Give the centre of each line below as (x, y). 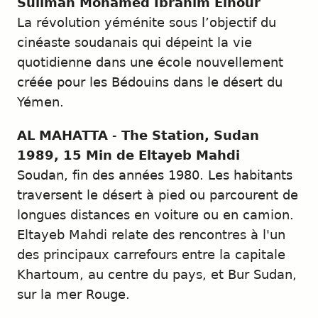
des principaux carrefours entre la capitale (151, 255)
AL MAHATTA (62, 136)
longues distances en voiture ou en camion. (155, 215)
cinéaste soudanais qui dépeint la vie (135, 43)
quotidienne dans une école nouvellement (150, 63)
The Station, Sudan (190, 136)
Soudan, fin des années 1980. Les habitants (155, 176)
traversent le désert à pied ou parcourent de (158, 196)
